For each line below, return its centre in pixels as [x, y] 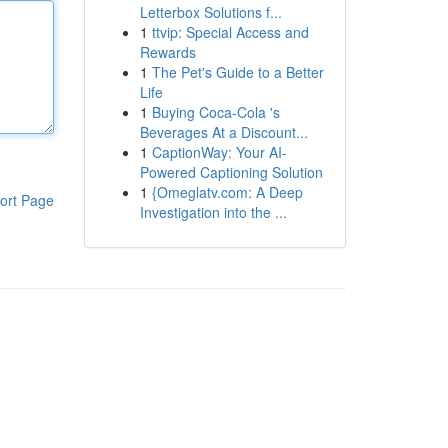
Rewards [167, 52]
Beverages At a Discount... [223, 132]
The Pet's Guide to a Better [237, 72]
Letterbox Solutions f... [210, 12]
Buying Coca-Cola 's [215, 112]
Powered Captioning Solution [231, 172]
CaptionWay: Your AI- [219, 152]
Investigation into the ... [213, 212]
